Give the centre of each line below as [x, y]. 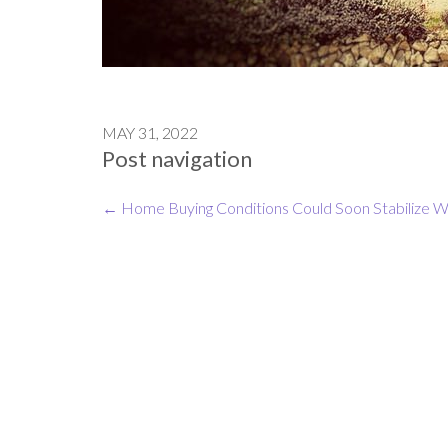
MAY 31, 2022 [150, 132]
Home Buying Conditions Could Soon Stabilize [274, 207]
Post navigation [177, 158]
